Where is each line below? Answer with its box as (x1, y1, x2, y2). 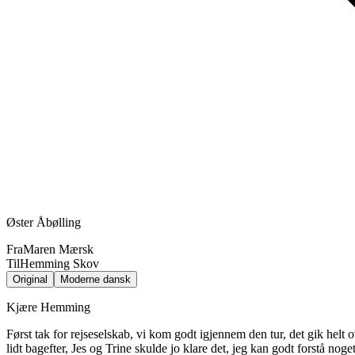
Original (13, 273, 48, 285)
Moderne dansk (60, 273, 131, 285)
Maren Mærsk (23, 242, 94, 256)
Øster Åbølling (6, 215, 81, 229)
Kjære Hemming (6, 300, 90, 314)
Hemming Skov (20, 256, 99, 270)
